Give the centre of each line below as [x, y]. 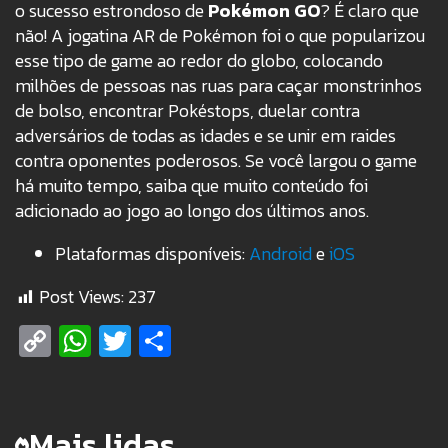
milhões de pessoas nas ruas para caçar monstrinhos [218, 86]
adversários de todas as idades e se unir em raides [205, 136]
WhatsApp [164, 341]
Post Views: [81, 297]
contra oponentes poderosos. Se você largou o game [216, 161]
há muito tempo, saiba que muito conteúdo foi [191, 186]
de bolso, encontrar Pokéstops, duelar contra [187, 111]
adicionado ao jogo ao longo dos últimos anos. [192, 211]
